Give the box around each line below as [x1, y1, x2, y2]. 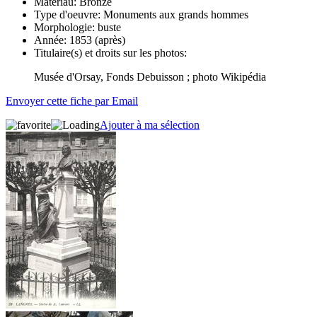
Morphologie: [34, 21, 95, 33]
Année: [34, 33, 67, 46]
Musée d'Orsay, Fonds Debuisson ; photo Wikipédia [34, 70, 266, 83]
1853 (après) [67, 33, 125, 46]
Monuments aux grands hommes [100, 8, 248, 21]
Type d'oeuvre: [34, 8, 100, 21]
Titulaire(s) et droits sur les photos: [34, 46, 187, 59]
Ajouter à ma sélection [100, 118, 200, 131]
